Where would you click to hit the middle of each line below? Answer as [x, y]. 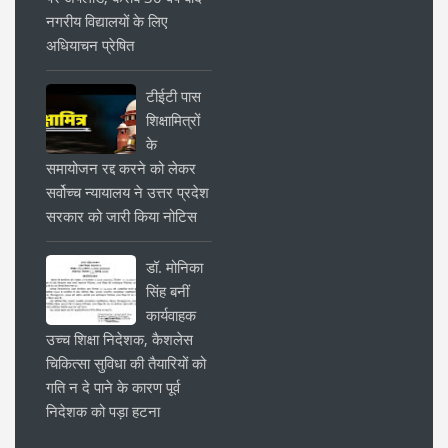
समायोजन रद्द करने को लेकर [121, 167]
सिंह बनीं [167, 290]
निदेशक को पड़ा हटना [103, 410]
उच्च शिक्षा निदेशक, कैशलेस [119, 338]
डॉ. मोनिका [174, 266]
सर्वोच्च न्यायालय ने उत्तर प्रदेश [127, 191]
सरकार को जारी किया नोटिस [121, 215]
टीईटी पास [173, 95]
